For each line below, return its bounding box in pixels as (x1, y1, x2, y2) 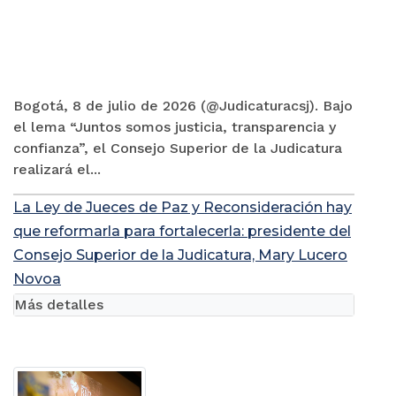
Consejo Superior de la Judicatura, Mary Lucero (13, 247, 347, 264)
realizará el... (13, 161, 101, 179)
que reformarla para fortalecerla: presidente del (13, 223, 351, 240)
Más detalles (14, 296, 103, 314)
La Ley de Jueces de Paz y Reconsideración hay (13, 199, 352, 217)
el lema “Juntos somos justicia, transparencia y (13, 118, 336, 136)
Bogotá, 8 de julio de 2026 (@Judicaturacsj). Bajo (13, 97, 353, 115)
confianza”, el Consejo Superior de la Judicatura (13, 140, 342, 157)
